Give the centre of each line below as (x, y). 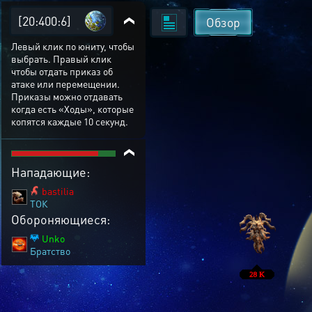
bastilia (58, 191)
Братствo (50, 251)
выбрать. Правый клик (61, 58)
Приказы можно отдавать (67, 96)
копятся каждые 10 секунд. (70, 121)
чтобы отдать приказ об (62, 71)
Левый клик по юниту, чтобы (73, 46)
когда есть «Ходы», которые (72, 109)
